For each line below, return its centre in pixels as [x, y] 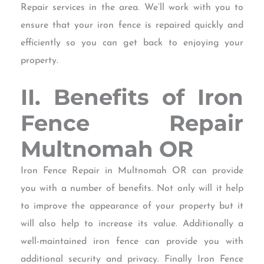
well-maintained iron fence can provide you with [132, 242]
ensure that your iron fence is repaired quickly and [132, 25]
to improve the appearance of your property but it [132, 207]
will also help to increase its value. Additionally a [132, 224]
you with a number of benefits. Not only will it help [132, 189]
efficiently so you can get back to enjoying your [132, 43]
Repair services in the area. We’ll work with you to [132, 7]
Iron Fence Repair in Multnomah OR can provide [132, 171]
